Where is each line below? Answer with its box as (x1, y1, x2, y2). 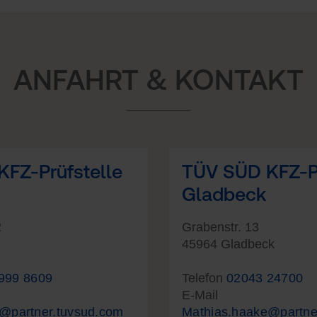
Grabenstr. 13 (182, 220, 259, 234)
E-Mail (182, 288, 218, 302)
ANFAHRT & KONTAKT (13, 63, 304, 96)
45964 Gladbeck (182, 237, 275, 251)
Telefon (182, 271, 226, 285)
